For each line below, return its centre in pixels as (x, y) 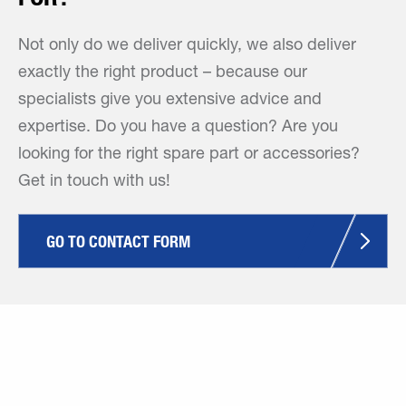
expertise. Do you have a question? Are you (178, 128)
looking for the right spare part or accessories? (189, 155)
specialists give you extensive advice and (170, 101)
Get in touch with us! (94, 182)
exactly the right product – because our (163, 73)
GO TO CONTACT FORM (118, 242)
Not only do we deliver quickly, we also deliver (187, 46)
